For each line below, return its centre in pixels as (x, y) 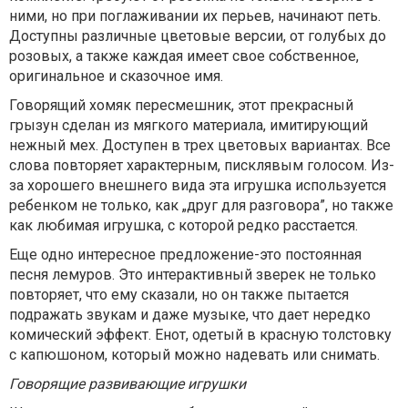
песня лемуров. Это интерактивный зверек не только (193, 275)
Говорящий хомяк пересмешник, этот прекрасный (181, 105)
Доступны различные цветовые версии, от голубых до (198, 36)
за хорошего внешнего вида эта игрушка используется (198, 185)
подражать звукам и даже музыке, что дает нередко (190, 315)
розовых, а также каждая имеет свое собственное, (184, 56)
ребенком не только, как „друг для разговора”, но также (201, 205)
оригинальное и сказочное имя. (116, 76)
